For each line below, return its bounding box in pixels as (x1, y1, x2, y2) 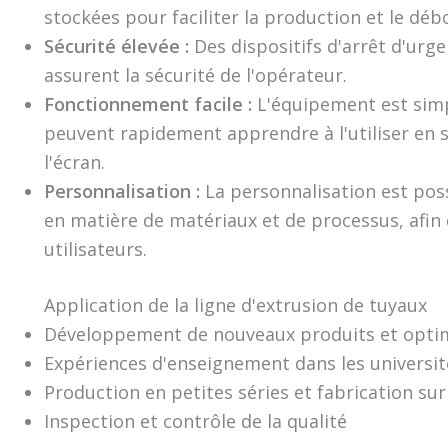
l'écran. (44, 150, 105, 174)
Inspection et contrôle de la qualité (44, 409, 347, 433)
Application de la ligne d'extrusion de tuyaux (44, 293, 427, 317)
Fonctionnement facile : (44, 92, 257, 116)
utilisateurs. (44, 237, 147, 261)
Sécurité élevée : (44, 34, 194, 58)
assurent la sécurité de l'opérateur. (44, 63, 347, 87)
